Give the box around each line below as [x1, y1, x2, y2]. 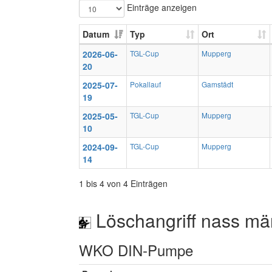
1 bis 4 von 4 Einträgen [79, 177, 168, 189]
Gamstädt [202, 79, 233, 89]
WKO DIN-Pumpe [79, 239, 193, 260]
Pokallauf [130, 79, 161, 89]
